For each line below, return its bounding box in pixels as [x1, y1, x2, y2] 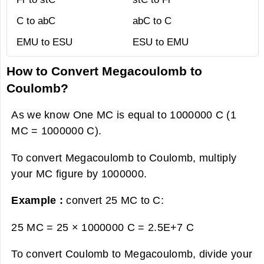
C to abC [16, 15, 55, 27]
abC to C [133, 15, 171, 27]
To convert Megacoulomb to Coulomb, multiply [11, 151, 237, 164]
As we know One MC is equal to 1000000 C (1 [11, 108, 236, 121]
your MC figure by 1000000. [11, 167, 147, 180]
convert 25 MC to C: [66, 194, 164, 207]
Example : [11, 194, 67, 207]
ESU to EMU [133, 37, 189, 48]
